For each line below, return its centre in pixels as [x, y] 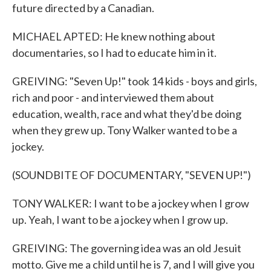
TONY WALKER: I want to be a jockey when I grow [131, 203]
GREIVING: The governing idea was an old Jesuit [127, 248]
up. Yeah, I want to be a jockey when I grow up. [120, 220]
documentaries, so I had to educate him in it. [114, 53]
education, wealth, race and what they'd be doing [127, 114]
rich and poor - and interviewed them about [113, 97]
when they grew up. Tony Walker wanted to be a [125, 130]
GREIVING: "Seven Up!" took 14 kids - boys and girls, [135, 81]
